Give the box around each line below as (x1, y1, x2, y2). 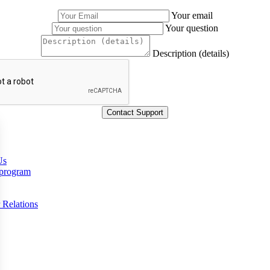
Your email (171, 10, 213, 21)
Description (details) (152, 48, 229, 59)
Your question (165, 23, 218, 34)
